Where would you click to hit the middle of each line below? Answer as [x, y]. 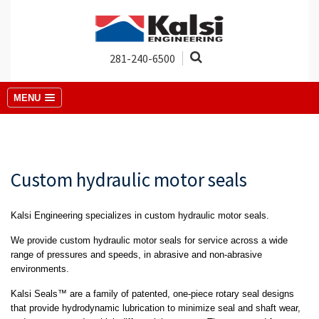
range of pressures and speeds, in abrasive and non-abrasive [136, 255]
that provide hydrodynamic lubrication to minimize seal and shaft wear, [156, 308]
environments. [40, 269]
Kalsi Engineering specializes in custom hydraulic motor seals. [140, 216]
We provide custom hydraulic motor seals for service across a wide [149, 241]
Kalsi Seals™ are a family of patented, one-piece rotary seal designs [152, 294]
